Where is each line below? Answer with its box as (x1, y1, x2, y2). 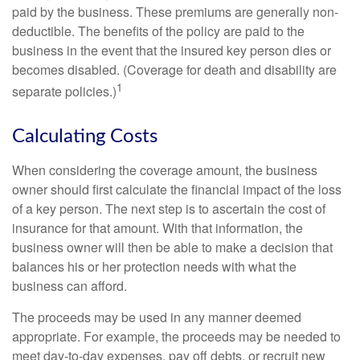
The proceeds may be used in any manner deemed (12, 308, 301, 327)
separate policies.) (12, 82, 117, 101)
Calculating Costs (12, 127, 157, 147)
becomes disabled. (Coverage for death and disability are (12, 60, 337, 79)
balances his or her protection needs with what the (12, 257, 297, 276)
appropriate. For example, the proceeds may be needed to (12, 327, 341, 346)
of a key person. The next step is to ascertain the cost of (12, 199, 325, 219)
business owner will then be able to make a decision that (12, 238, 333, 257)
